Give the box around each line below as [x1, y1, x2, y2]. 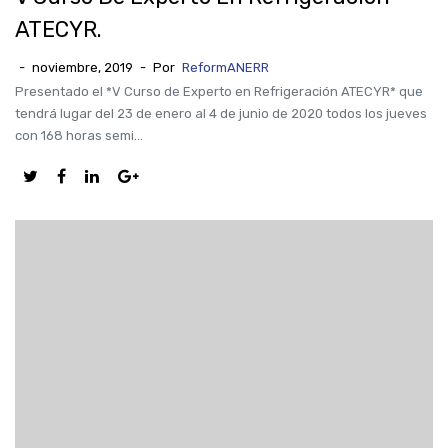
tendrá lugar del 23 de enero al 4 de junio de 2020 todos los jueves [15, 106, 427, 121]
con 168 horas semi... [15, 128, 143, 143]
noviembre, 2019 [32, 60, 133, 75]
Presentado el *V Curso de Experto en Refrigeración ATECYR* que [15, 84, 423, 99]
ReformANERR [182, 60, 269, 75]
